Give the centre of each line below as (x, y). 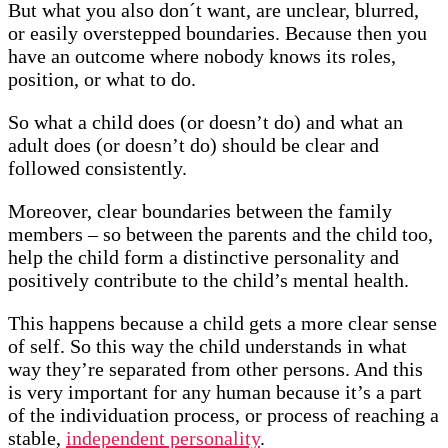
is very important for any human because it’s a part (215, 392)
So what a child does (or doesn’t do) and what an (205, 122)
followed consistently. (97, 168)
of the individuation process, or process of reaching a (223, 415)
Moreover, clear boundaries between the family (200, 211)
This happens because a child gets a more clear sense (222, 323)
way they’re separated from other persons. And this (215, 369)
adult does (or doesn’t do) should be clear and (193, 145)
